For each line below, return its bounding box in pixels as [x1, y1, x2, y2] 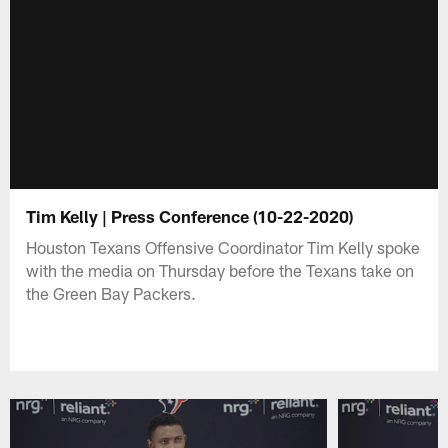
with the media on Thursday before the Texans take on [26, 259, 415, 280]
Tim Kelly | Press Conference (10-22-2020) [26, 205, 354, 226]
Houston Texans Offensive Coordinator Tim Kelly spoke [26, 236, 421, 257]
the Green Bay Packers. [26, 282, 197, 303]
